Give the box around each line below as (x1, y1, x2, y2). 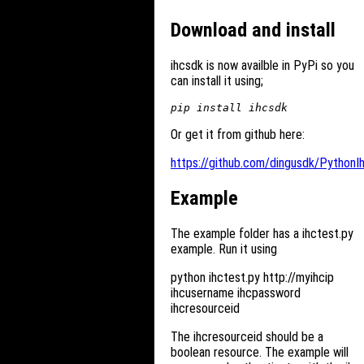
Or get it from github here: (171, 127, 305, 143)
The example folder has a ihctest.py (171, 226, 353, 242)
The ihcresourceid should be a (171, 329, 323, 345)
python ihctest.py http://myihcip (171, 270, 334, 286)
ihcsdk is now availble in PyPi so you (171, 58, 354, 74)
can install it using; (171, 73, 263, 89)
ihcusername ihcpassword (171, 285, 301, 301)
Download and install (171, 19, 336, 42)
